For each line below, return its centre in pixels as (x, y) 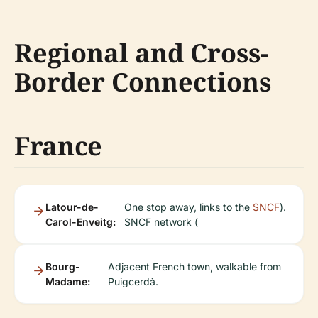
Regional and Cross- (141, 53)
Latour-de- (72, 207)
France (58, 146)
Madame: (68, 282)
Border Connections (143, 82)
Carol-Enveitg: (81, 222)
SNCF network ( (161, 222)
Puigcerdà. (133, 282)
